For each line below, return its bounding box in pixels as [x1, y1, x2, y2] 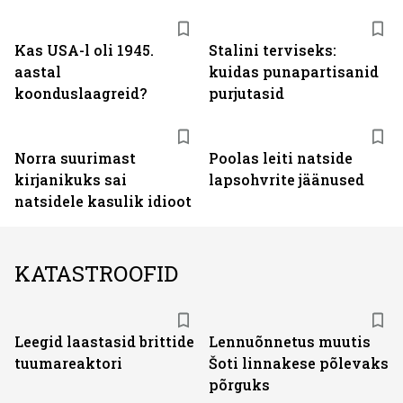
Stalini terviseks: [209, 40, 336, 59]
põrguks [209, 375, 270, 394]
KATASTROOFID [14, 259, 178, 288]
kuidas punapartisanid [209, 62, 379, 81]
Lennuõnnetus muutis [209, 332, 371, 351]
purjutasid [209, 84, 284, 103]
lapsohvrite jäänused [209, 170, 364, 189]
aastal [14, 62, 61, 81]
